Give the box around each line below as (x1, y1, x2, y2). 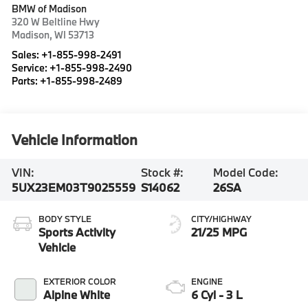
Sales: (12, 48, 42, 62)
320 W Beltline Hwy (12, 15, 100, 29)
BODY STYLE (38, 212, 92, 224)
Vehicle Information (12, 130, 138, 150)
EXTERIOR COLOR (43, 275, 117, 287)
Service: (12, 61, 50, 75)
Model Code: (212, 164, 278, 179)
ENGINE (191, 275, 223, 287)
